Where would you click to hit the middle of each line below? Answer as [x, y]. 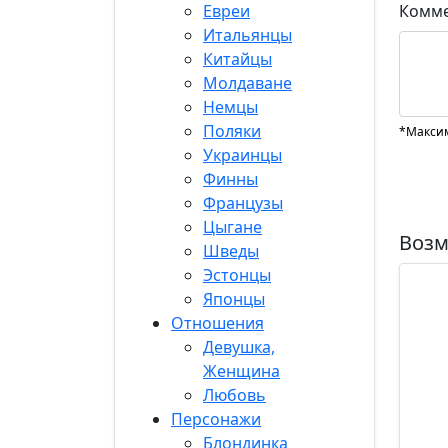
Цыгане [232, 227]
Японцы [234, 299]
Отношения [217, 323]
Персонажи [216, 419]
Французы [243, 203]
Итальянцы [247, 35]
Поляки [232, 131]
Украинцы [242, 155]
